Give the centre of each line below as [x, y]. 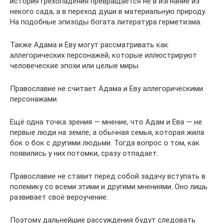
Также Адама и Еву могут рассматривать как [89, 45]
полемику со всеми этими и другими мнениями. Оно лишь [109, 187]
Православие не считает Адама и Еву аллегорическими [107, 89]
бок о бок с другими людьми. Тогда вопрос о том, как [105, 143]
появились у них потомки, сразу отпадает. [84, 153]
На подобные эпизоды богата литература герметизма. [106, 22]
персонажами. [34, 99]
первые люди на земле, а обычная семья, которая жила [107, 132]
